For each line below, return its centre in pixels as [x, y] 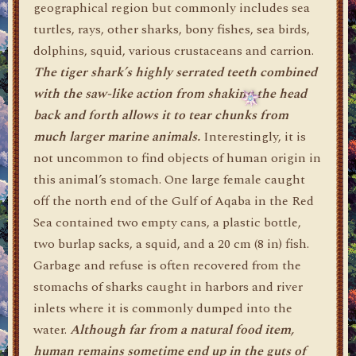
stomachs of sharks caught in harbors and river [168, 287]
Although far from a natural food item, [182, 330]
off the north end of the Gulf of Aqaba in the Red [174, 201]
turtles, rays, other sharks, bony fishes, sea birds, [172, 29]
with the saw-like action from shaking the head [170, 94]
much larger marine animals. [117, 137]
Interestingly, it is [253, 137]
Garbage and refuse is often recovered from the [167, 265]
